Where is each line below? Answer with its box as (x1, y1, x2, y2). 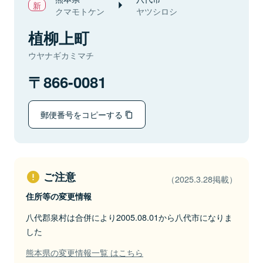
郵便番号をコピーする (41, 108, 125, 120)
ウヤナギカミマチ (28, 49, 94, 61)
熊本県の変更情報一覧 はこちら (26, 246, 143, 258)
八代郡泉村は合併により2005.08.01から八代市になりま (26, 211, 232, 223)
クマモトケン (55, 5, 104, 17)
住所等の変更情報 (26, 190, 92, 202)
